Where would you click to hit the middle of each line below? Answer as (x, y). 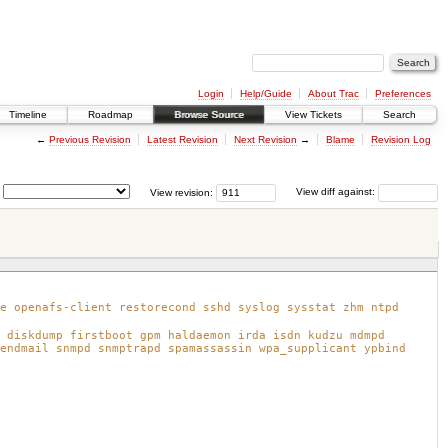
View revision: (181, 192)
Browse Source (209, 115)
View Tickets (313, 115)
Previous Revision (89, 139)
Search (399, 115)
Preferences (402, 93)
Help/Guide (265, 93)
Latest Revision (182, 139)
